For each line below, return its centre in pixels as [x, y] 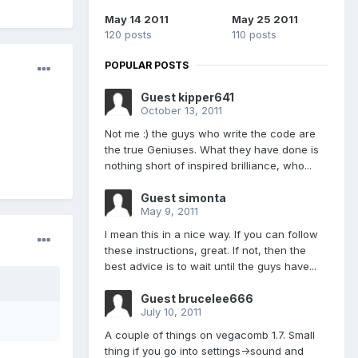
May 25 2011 [265, 19]
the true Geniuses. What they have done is [212, 149]
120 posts [128, 34]
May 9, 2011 [169, 211]
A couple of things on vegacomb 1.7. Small [210, 334]
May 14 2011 [137, 19]
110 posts [254, 34]
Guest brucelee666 [197, 298]
